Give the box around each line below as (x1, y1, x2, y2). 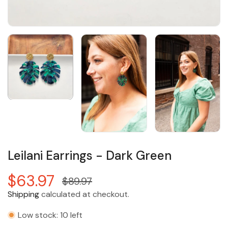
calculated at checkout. (39, 188, 129, 199)
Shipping (8, 188, 39, 199)
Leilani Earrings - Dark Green (8, 147, 172, 163)
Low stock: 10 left (18, 209, 82, 220)
